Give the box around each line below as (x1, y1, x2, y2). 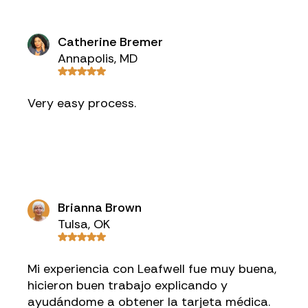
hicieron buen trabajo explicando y (27, 277, 228, 294)
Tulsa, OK (58, 216, 110, 232)
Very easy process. (27, 95, 136, 111)
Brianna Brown (58, 199, 142, 216)
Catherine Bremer (58, 34, 163, 50)
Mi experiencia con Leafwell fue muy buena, (27, 261, 276, 277)
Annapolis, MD (58, 50, 137, 67)
